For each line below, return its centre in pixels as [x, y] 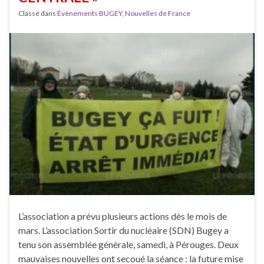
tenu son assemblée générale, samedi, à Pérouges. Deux [128, 244]
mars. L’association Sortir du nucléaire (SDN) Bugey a [123, 230]
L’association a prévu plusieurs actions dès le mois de [123, 216]
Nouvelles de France [158, 14]
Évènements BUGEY [90, 14]
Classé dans [38, 14]
